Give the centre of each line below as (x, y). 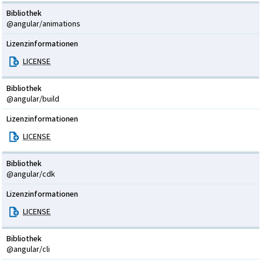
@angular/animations (43, 24)
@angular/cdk (31, 174)
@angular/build (33, 99)
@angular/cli (28, 249)
